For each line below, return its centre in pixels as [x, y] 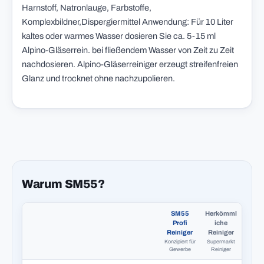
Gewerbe [180, 249]
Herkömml [221, 213]
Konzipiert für [180, 242]
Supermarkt [221, 242]
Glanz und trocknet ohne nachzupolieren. [100, 78]
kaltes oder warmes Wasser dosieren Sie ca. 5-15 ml [119, 36]
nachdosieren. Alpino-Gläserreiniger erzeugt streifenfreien [130, 64]
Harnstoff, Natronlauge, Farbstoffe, [87, 8]
